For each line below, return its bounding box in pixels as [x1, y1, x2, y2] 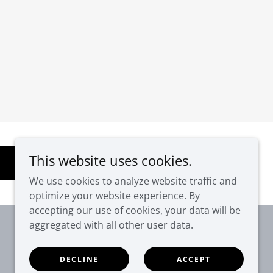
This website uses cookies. [29, 151, 192, 169]
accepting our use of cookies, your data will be [29, 204, 241, 217]
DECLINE [59, 253, 99, 264]
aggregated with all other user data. [29, 218, 193, 232]
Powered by [155, 254, 202, 266]
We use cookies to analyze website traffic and [29, 174, 237, 188]
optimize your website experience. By [29, 189, 200, 202]
